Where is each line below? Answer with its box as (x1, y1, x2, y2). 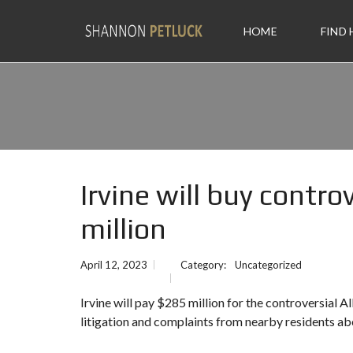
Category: (180, 258, 229, 271)
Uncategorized (235, 258, 302, 271)
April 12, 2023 (80, 258, 147, 271)
